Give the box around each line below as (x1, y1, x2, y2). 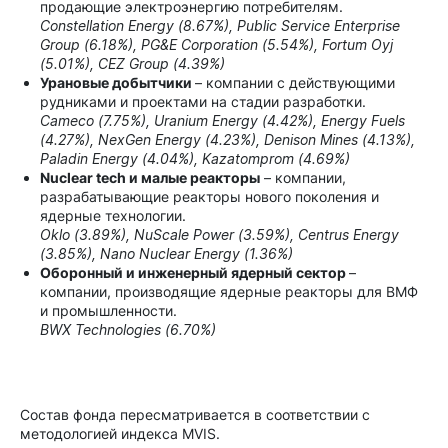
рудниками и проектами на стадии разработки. (40, 93, 378, 110)
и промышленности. (40, 302, 189, 319)
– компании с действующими (195, 74, 395, 91)
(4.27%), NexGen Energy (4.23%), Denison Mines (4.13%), (40, 131, 415, 148)
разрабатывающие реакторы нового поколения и (40, 188, 379, 205)
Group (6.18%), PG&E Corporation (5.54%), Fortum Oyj (40, 36, 393, 53)
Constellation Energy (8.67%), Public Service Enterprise (40, 17, 400, 34)
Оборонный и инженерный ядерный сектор (40, 264, 349, 281)
